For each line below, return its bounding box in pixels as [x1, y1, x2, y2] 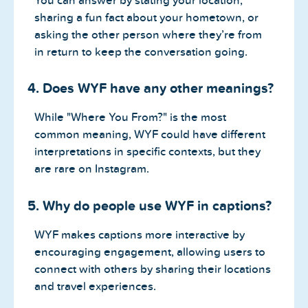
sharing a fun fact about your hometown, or [34, 10, 258, 24]
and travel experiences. [34, 279, 156, 293]
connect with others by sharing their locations [34, 262, 271, 276]
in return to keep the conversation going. [34, 45, 247, 58]
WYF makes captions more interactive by [34, 228, 245, 241]
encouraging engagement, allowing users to [34, 245, 265, 258]
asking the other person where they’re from [34, 27, 262, 41]
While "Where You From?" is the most [34, 111, 226, 124]
